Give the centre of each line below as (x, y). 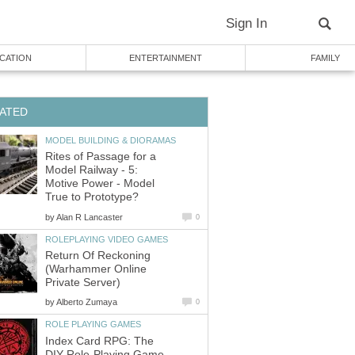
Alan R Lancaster (90, 217)
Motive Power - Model (100, 184)
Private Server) (83, 283)
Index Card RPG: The (99, 341)
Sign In (246, 23)
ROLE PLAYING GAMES (93, 324)
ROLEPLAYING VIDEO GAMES (107, 239)
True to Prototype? (92, 197)
